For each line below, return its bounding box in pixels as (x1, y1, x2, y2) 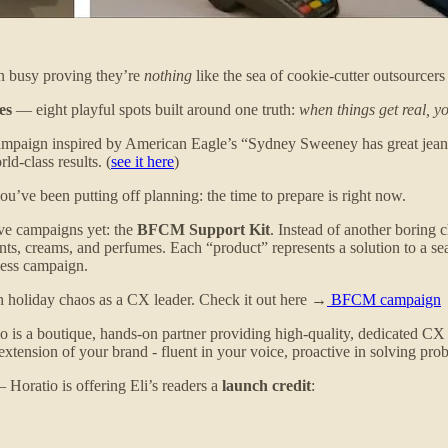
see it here (111, 152, 174, 170)
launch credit (222, 376, 311, 394)
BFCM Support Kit (137, 220, 270, 238)
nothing (144, 66, 192, 84)
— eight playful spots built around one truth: (12, 100, 299, 118)
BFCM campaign (327, 290, 441, 308)
